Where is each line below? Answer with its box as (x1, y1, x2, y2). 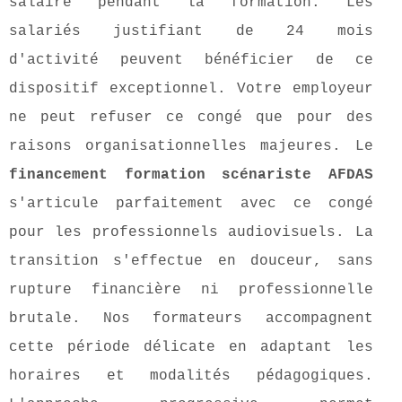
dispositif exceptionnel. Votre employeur (9, 81, 373, 98)
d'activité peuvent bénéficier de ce (9, 52, 373, 69)
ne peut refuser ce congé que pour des (9, 109, 373, 127)
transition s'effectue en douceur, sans (9, 253, 373, 270)
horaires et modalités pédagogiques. (9, 368, 373, 385)
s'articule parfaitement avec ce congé (9, 196, 373, 213)
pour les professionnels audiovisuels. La (9, 224, 373, 241)
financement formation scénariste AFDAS (9, 167, 373, 184)
